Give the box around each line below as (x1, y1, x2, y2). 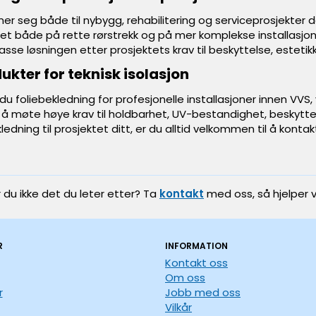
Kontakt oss (165, 255, 228, 270)
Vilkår (165, 300, 192, 315)
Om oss (165, 270, 205, 285)
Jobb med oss (165, 285, 241, 300)
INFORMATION (165, 240, 228, 252)
